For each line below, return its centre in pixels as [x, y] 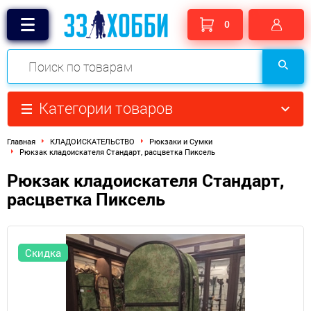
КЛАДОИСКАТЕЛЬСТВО [92, 141]
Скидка [43, 253]
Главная [21, 141]
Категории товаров [106, 108]
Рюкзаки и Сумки [181, 141]
